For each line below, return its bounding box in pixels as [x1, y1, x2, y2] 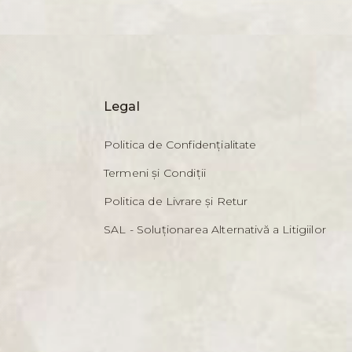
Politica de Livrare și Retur [104, 194, 248, 208]
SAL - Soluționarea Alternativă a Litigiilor [104, 222, 326, 236]
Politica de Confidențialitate [104, 137, 257, 152]
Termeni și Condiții [104, 166, 207, 180]
